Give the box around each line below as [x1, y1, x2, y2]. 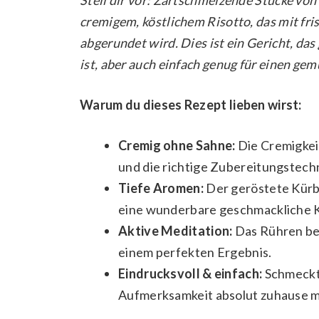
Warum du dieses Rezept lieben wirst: [80, 96, 302, 113]
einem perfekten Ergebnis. [118, 244, 272, 260]
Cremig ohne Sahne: [118, 137, 236, 153]
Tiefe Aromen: [118, 179, 204, 196]
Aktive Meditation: [118, 222, 233, 239]
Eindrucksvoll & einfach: [118, 265, 263, 281]
